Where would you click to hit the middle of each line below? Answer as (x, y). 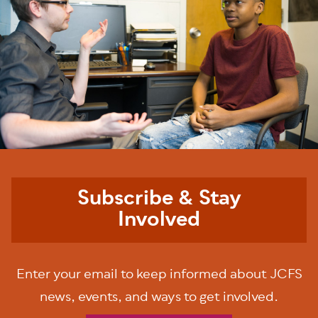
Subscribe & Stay (159, 200)
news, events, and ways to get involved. (159, 298)
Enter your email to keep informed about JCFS (159, 275)
